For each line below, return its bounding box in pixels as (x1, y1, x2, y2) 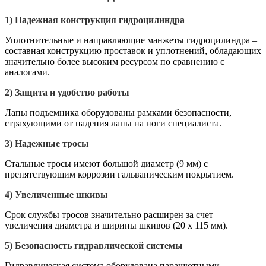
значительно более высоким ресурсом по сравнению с (5, 56, 224, 66)
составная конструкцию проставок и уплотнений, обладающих (5, 45, 261, 56)
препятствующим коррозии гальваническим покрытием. (5, 169, 234, 179)
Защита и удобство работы (15, 87, 129, 97)
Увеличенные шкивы (15, 189, 108, 199)
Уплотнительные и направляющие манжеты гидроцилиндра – (5, 34, 257, 45)
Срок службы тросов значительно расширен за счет (5, 209, 213, 220)
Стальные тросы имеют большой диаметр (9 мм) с (5, 158, 208, 169)
